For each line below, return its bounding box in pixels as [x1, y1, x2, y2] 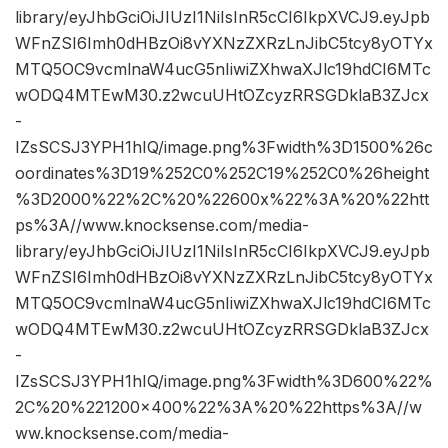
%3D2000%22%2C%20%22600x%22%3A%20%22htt [15, 189, 429, 210]
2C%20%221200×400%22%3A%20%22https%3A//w [15, 397, 422, 418]
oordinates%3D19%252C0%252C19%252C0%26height [15, 163, 429, 184]
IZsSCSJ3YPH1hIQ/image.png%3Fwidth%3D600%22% [15, 371, 433, 392]
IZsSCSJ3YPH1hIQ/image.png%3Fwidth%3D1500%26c [15, 137, 433, 158]
